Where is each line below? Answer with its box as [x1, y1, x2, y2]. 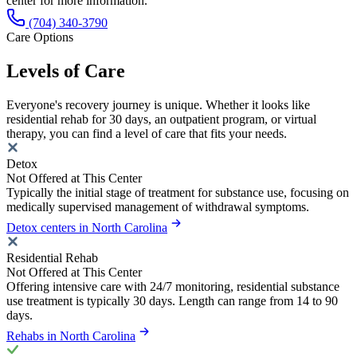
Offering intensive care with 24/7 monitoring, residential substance [6, 279, 339, 293]
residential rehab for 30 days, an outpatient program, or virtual [6, 112, 316, 126]
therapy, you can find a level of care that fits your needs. [6, 126, 287, 140]
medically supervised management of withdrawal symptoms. [6, 199, 309, 214]
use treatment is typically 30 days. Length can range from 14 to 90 [6, 293, 338, 308]
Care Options [6, 29, 73, 44]
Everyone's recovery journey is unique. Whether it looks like [6, 97, 310, 112]
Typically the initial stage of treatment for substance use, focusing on [6, 185, 349, 199]
